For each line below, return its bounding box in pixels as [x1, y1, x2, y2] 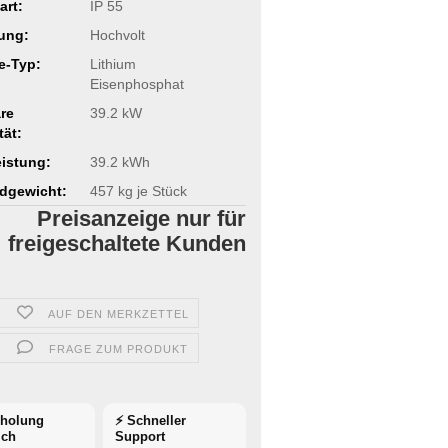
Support [115, 429, 166, 444]
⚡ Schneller [115, 413, 187, 428]
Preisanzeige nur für [37, 206, 246, 231]
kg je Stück [113, 182, 187, 199]
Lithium [89, 55, 136, 72]
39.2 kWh [89, 153, 150, 170]
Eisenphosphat [89, 75, 184, 92]
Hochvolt [89, 26, 145, 43]
